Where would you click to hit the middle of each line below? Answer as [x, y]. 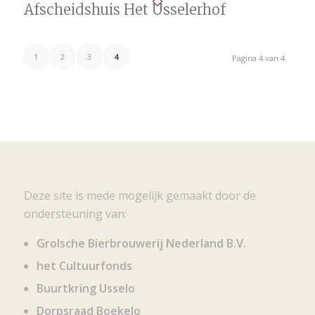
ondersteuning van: [75, 213]
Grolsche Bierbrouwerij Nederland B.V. [141, 244]
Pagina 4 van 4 [259, 58]
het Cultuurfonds [84, 266]
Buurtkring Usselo [85, 289]
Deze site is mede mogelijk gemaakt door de [140, 195]
